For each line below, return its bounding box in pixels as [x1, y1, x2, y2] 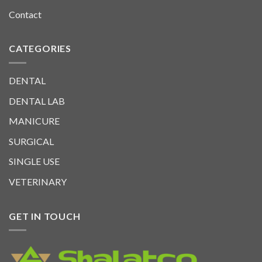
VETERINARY [9, 175, 67, 187]
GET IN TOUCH [9, 210, 81, 222]
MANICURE [9, 115, 60, 127]
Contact [9, 8, 42, 20]
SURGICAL [9, 135, 54, 147]
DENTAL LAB [9, 95, 65, 106]
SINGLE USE [9, 156, 60, 167]
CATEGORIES [9, 43, 71, 54]
